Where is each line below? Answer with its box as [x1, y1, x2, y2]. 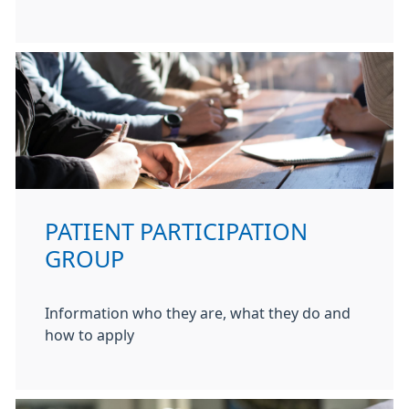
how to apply [45, 328, 134, 342]
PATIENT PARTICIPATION [45, 220, 308, 244]
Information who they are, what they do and [45, 306, 351, 320]
